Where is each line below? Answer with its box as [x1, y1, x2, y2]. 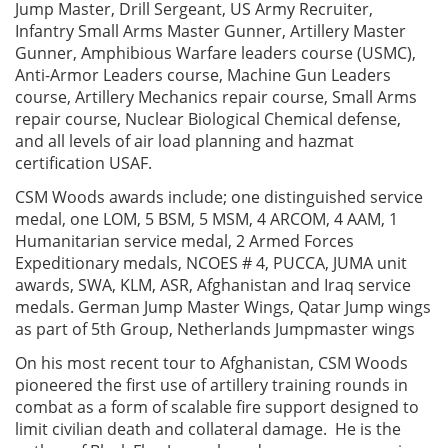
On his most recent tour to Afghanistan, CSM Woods [15, 352, 408, 375]
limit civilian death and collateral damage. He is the [15, 418, 401, 441]
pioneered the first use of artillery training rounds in [15, 374, 408, 397]
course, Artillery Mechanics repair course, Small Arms [15, 86, 417, 109]
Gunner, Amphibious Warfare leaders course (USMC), [15, 42, 416, 65]
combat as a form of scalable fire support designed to [15, 396, 419, 419]
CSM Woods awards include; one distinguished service [15, 186, 423, 209]
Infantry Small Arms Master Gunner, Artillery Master [15, 20, 406, 43]
